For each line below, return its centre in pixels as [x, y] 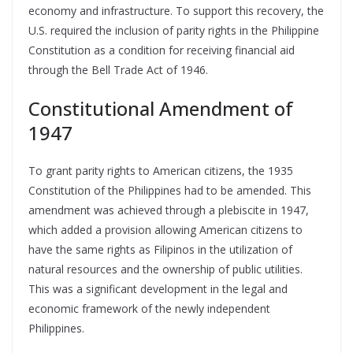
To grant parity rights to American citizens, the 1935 [161, 170]
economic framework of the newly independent [149, 308]
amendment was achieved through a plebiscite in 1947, [169, 210]
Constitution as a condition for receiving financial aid [162, 50]
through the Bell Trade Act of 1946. [118, 69]
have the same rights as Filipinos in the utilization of [160, 249]
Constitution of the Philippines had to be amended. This [170, 190]
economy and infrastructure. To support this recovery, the [176, 10]
